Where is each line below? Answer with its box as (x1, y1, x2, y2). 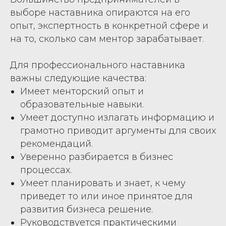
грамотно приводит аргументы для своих (20, 125, 216, 136)
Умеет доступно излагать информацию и (20, 111, 214, 123)
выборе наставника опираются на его (10, 7, 190, 18)
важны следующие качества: (10, 72, 146, 84)
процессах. (20, 164, 72, 176)
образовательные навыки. (20, 98, 144, 110)
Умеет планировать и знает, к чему (20, 177, 186, 189)
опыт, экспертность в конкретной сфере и (10, 20, 208, 31)
